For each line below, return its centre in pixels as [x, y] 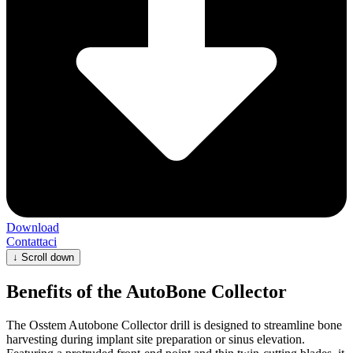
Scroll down [48, 257]
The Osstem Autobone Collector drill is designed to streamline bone [174, 325]
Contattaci [32, 241]
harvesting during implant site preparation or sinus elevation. [156, 339]
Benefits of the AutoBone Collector [147, 291]
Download [33, 227]
